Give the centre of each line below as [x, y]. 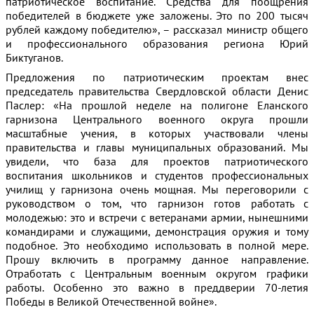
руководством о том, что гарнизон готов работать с [157, 203]
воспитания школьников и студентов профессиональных [157, 175]
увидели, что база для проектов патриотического [157, 161]
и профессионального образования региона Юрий [157, 43]
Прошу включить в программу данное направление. [157, 259]
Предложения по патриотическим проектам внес [157, 77]
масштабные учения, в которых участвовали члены [157, 133]
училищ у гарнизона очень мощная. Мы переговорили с [157, 189]
